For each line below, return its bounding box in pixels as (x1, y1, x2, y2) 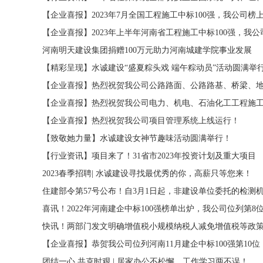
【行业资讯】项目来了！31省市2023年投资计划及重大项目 (42, 151, 256, 160)
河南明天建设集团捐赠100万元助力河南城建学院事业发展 (42, 46, 252, 55)
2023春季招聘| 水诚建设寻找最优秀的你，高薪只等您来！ (42, 169, 252, 178)
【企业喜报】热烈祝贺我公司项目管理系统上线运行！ (42, 116, 240, 125)
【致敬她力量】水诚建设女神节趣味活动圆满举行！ (42, 134, 231, 143)
